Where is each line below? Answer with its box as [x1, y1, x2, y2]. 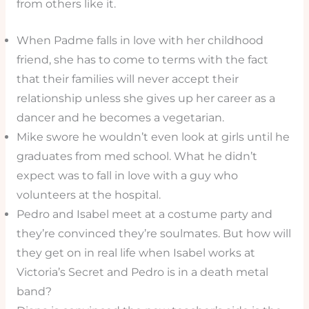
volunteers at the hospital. [16, 188, 161, 201]
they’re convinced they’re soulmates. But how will [16, 226, 291, 240]
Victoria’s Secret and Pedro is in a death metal [16, 265, 268, 279]
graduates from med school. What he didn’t [16, 149, 257, 163]
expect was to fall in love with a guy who [16, 168, 238, 182]
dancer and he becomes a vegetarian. [16, 110, 224, 124]
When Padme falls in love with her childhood [16, 33, 263, 47]
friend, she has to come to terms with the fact [16, 52, 268, 66]
